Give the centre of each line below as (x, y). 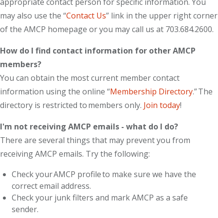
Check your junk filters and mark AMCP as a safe (100, 198)
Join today (162, 105)
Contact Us (86, 16)
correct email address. (52, 186)
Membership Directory (151, 92)
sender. (26, 209)
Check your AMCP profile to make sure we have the (104, 174)
